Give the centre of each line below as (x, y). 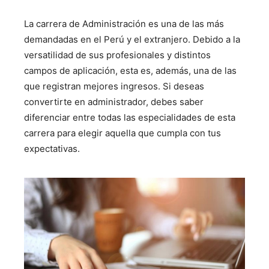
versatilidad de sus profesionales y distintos (117, 55)
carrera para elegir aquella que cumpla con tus (122, 133)
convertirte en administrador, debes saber (114, 102)
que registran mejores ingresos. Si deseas (114, 86)
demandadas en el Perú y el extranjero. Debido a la (132, 39)
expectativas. (52, 149)
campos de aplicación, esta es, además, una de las (130, 71)
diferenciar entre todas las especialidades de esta (130, 117)
